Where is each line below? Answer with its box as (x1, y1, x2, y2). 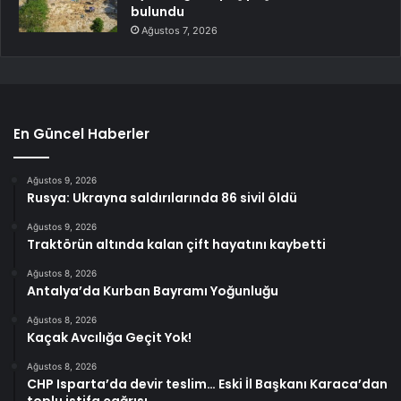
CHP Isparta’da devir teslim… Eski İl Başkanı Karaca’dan (27, 374, 388, 393)
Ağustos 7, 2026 (141, 23, 218, 37)
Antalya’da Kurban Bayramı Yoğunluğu (27, 281, 278, 300)
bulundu (131, 2, 184, 21)
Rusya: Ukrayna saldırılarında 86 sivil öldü (27, 188, 297, 207)
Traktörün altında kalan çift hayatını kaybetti (27, 235, 326, 253)
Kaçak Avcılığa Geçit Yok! (27, 328, 192, 346)
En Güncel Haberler (13, 124, 149, 143)
